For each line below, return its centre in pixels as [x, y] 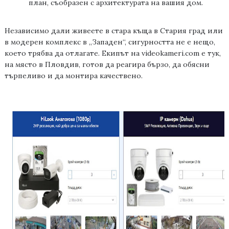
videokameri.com [170, 53]
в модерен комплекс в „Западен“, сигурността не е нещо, [110, 42]
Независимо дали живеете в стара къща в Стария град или [113, 31]
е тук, [210, 53]
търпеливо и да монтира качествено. [73, 76]
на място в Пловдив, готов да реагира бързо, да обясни [107, 65]
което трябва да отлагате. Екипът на [73, 53]
